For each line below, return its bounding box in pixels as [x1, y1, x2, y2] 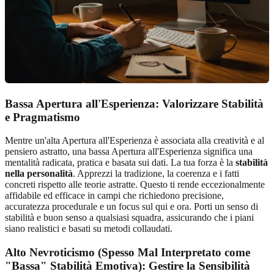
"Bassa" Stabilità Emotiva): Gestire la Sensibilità [5, 259, 250, 273]
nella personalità [5, 168, 73, 179]
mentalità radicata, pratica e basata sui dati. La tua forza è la [5, 157, 235, 168]
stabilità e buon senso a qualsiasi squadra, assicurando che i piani [5, 212, 254, 223]
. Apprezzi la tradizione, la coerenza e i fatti [73, 168, 239, 179]
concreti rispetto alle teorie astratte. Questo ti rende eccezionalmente [5, 179, 265, 190]
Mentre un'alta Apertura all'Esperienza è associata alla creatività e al [5, 135, 264, 146]
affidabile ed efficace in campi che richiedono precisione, [5, 190, 224, 201]
